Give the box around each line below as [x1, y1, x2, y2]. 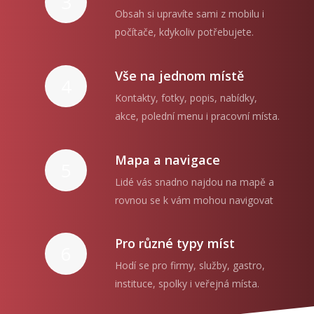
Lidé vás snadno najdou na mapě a [115, 175, 274, 189]
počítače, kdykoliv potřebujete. [115, 25, 254, 39]
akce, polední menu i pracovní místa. [115, 109, 280, 123]
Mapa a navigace [115, 151, 220, 168]
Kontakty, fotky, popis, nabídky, [115, 91, 257, 105]
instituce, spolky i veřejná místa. [115, 277, 259, 291]
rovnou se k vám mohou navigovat [115, 193, 273, 207]
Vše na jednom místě [115, 67, 244, 85]
